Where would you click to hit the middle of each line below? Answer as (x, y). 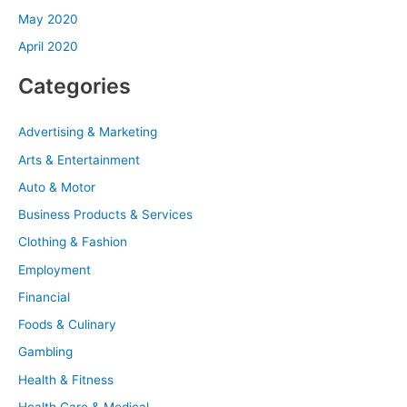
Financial (44, 297)
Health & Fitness (66, 379)
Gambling (45, 352)
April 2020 (48, 46)
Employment (55, 269)
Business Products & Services (105, 215)
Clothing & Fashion (73, 242)
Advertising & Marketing (88, 132)
